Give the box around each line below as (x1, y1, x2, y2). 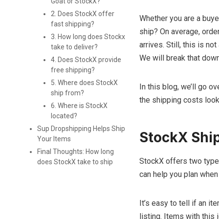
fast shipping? (50, 20, 94, 28)
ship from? (50, 89, 87, 97)
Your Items (37, 135, 71, 143)
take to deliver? (50, 43, 101, 51)
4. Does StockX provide (50, 56, 121, 64)
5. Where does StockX (50, 79, 118, 87)
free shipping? (50, 66, 98, 74)
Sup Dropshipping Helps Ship (37, 125, 125, 133)
